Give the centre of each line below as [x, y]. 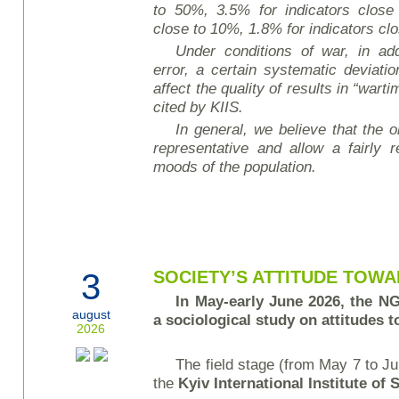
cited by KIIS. [199, 107]
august [91, 314]
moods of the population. [235, 167]
